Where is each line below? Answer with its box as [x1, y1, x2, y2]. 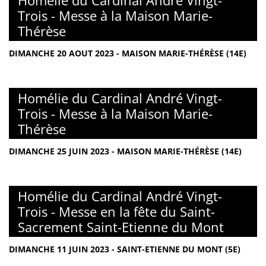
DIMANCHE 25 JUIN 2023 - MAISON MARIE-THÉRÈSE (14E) [9, 145, 242, 157]
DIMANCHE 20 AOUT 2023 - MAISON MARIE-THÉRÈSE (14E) [9, 47, 246, 59]
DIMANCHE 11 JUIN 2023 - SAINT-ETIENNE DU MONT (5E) [9, 243, 240, 255]
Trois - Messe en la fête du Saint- [18, 202, 215, 220]
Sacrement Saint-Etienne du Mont [18, 218, 224, 236]
